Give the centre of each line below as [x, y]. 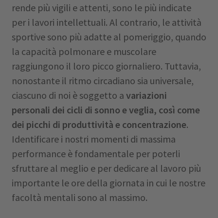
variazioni [146, 95]
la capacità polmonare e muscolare [84, 51]
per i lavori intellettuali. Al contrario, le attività [107, 22]
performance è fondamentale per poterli [96, 154]
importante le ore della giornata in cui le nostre [109, 183]
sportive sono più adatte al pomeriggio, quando [109, 37]
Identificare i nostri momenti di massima [94, 139]
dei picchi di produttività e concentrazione [99, 124]
